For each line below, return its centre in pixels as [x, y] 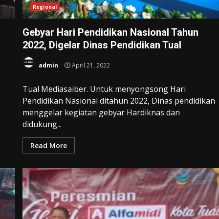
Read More [49, 145]
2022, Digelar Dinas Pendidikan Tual [102, 45]
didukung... [42, 124]
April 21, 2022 [90, 66]
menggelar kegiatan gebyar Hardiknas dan [101, 112]
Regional [45, 7]
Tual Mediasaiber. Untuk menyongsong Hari [104, 89]
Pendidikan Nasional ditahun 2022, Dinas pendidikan [119, 100]
